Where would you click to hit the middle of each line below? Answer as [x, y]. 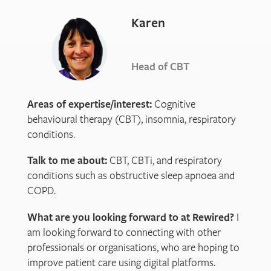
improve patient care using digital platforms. [121, 262]
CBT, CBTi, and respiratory [165, 160]
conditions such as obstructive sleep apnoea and [131, 175]
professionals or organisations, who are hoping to [133, 247]
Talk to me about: [67, 160]
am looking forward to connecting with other [124, 232]
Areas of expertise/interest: [90, 104]
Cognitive [174, 104]
